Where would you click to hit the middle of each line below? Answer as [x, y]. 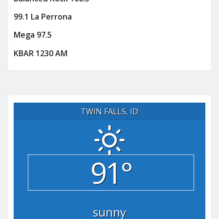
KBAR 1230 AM [41, 53]
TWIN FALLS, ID [109, 111]
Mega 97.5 [33, 35]
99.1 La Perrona [43, 17]
